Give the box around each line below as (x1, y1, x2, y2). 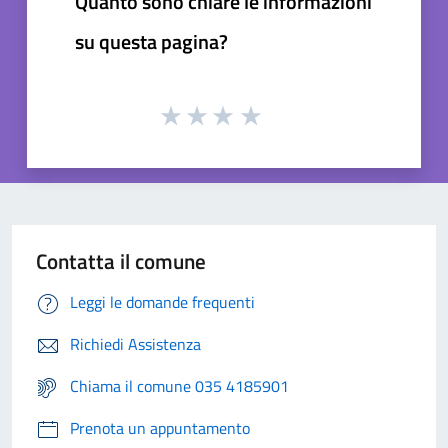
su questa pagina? (75, 25, 228, 57)
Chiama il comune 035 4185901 (70, 374, 289, 399)
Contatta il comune (36, 245, 206, 278)
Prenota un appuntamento (70, 416, 250, 441)
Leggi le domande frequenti (70, 290, 255, 315)
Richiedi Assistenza (70, 332, 201, 357)
